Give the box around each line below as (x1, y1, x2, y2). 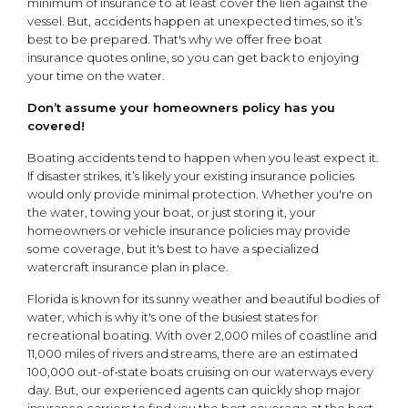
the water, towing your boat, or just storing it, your (27, 204, 316, 219)
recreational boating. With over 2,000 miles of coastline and (27, 327, 377, 342)
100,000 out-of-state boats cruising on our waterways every (27, 363, 373, 379)
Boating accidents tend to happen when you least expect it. (27, 149, 379, 165)
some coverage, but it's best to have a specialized (27, 240, 319, 256)
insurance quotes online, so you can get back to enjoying (27, 49, 359, 65)
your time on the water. (27, 67, 165, 83)
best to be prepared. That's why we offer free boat (27, 31, 322, 46)
